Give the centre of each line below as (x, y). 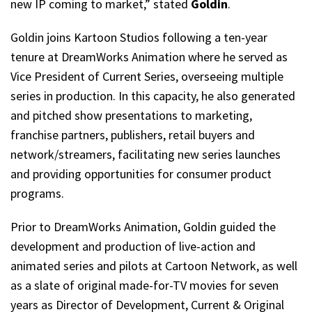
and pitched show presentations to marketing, (131, 115)
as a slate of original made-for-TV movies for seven (145, 285)
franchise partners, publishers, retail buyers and (133, 134)
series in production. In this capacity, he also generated (153, 95)
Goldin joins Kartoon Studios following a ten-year (139, 37)
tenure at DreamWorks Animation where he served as (149, 56)
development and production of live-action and (133, 246)
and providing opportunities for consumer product (141, 173)
